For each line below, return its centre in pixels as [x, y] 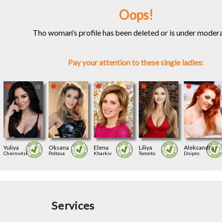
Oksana [58, 147]
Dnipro [191, 153]
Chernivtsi [15, 153]
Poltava [56, 153]
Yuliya [11, 147]
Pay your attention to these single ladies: [136, 63]
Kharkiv [102, 153]
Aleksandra [199, 147]
